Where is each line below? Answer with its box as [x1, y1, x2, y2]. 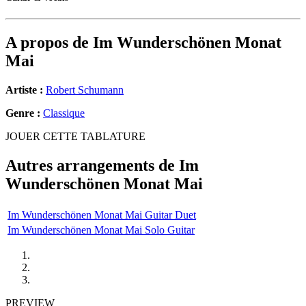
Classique [43, 107, 85, 120]
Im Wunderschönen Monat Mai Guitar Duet [8, 208, 196, 221]
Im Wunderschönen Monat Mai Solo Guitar [8, 223, 195, 236]
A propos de [5, 33, 93, 52]
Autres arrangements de [5, 156, 179, 175]
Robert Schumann [46, 84, 124, 96]
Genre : [5, 107, 43, 120]
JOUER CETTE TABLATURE [5, 130, 145, 143]
